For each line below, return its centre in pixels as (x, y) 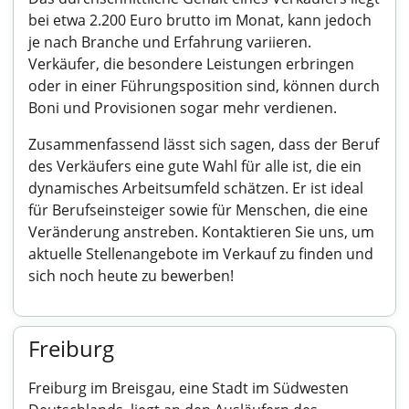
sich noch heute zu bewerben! (131, 276)
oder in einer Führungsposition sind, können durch (204, 86)
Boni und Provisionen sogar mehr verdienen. (183, 108)
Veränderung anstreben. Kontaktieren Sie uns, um (201, 232)
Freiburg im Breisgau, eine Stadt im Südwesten (189, 388)
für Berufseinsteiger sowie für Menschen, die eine (198, 210)
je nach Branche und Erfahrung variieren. (170, 42)
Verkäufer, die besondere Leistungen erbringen (191, 64)
